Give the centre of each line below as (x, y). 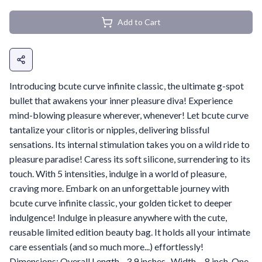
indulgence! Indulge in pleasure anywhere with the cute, (118, 217)
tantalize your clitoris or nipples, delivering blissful (109, 130)
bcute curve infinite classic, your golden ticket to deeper (121, 203)
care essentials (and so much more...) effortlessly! (106, 247)
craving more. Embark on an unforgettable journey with (119, 188)
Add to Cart (139, 22)
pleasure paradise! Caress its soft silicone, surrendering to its (130, 159)
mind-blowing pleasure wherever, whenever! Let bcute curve (129, 115)
